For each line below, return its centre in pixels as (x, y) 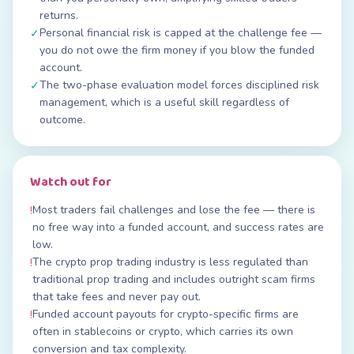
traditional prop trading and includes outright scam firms (174, 279)
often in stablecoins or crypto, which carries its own (163, 331)
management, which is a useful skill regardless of (164, 102)
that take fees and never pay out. (117, 297)
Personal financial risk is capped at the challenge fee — (181, 33)
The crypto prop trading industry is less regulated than (170, 262)
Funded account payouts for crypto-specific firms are (166, 314)
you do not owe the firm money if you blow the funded (177, 50)
